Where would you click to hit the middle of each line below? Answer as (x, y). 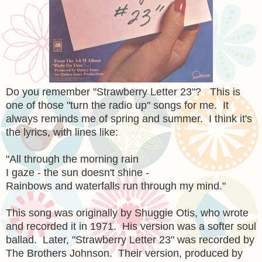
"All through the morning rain (72, 159)
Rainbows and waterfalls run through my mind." (116, 186)
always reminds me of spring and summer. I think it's (129, 118)
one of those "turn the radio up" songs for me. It (117, 105)
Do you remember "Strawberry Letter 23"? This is (123, 92)
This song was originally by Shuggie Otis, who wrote (127, 213)
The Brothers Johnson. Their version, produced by (124, 253)
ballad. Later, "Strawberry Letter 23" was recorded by (130, 239)
